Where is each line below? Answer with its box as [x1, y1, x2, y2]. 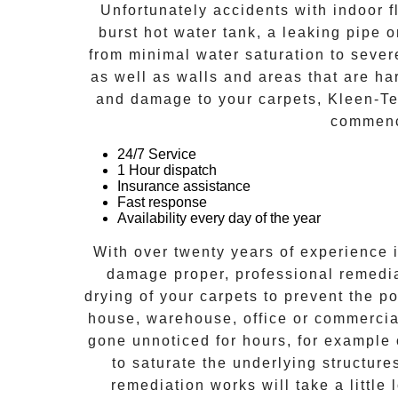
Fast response [117, 195, 207, 211]
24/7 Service [117, 147, 196, 163]
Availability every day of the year [117, 211, 321, 227]
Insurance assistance [117, 179, 251, 195]
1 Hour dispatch [117, 163, 217, 179]
